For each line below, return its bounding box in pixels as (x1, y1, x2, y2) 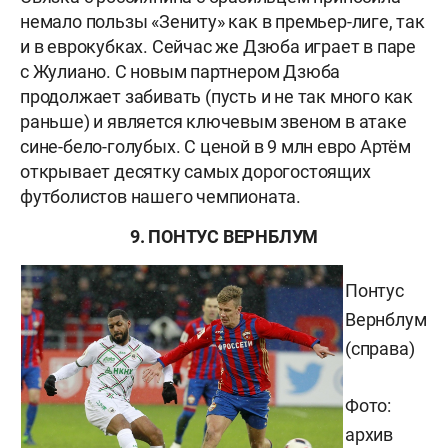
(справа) (345, 338, 415, 360)
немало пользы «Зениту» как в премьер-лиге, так (20, 11, 425, 33)
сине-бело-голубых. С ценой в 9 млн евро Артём (20, 136, 411, 158)
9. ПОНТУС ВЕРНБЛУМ (129, 226, 319, 248)
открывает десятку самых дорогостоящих (20, 161, 371, 183)
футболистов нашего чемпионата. (20, 186, 301, 208)
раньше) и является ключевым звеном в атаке (20, 111, 407, 133)
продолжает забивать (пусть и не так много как (20, 86, 413, 108)
